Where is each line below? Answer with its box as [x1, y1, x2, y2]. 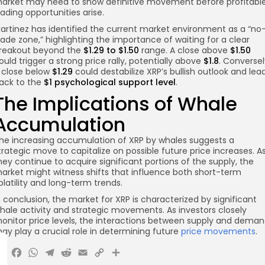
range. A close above [139, 44, 230, 56]
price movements [181, 225, 256, 237]
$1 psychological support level [44, 76, 176, 88]
